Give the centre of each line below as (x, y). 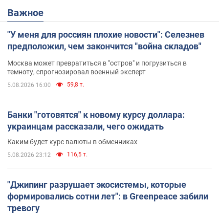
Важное (29, 12)
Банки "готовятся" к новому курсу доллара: (96, 114)
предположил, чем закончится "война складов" (104, 46)
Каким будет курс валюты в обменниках (72, 142)
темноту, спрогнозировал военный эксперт (77, 72)
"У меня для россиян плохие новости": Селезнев (106, 34)
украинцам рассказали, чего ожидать (86, 126)
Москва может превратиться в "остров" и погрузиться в (97, 63)
